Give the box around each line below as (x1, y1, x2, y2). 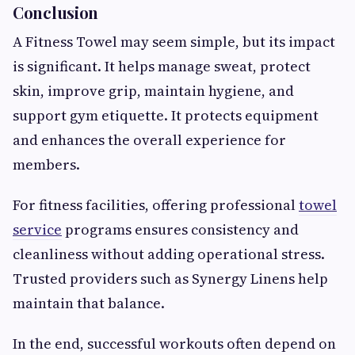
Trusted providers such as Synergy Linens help (13, 269, 328, 289)
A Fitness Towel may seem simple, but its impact (13, 32, 335, 52)
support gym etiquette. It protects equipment (13, 105, 319, 126)
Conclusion (13, 2, 98, 24)
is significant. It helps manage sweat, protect (13, 56, 311, 77)
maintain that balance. (13, 293, 165, 314)
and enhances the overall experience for (13, 130, 286, 151)
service (13, 219, 62, 240)
